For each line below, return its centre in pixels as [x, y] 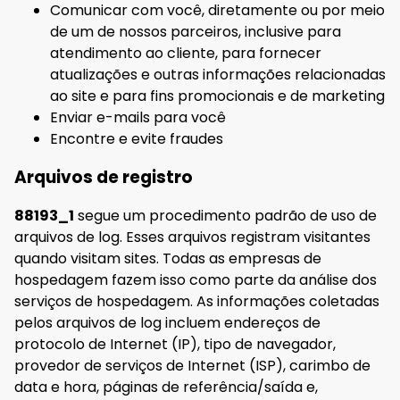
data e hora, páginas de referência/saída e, [166, 387]
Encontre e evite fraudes [137, 139]
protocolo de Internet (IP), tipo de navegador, [175, 344]
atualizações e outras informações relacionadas [218, 75]
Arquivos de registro [104, 177]
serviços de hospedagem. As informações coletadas [197, 301]
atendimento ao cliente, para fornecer [186, 54]
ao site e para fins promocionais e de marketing [217, 96]
